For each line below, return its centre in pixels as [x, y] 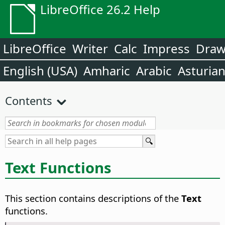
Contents [29, 100]
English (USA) [40, 71]
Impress [166, 48]
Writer [90, 48]
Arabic [154, 71]
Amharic [107, 71]
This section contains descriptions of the [93, 198]
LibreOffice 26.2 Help [100, 9]
